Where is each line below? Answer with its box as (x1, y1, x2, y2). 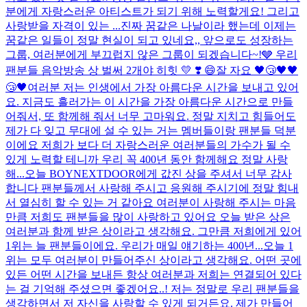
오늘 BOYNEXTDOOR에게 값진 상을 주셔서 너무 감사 (25, 167, 292, 180)
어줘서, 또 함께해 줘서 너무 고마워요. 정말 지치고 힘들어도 (5, 110, 296, 122)
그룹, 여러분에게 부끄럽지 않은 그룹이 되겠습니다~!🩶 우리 (5, 48, 297, 60)
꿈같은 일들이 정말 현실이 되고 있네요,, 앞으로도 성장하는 (5, 34, 293, 46)
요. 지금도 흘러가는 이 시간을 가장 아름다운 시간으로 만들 (5, 95, 293, 108)
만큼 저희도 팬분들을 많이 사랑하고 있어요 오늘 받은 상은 (5, 210, 291, 223)
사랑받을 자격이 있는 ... (5, 19, 121, 32)
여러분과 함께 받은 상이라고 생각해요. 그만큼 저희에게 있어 (5, 225, 302, 237)
